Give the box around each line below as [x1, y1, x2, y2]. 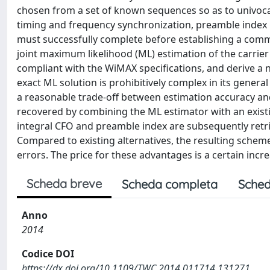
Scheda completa [122, 177, 218, 192]
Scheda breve [27, 176, 102, 191]
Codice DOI [22, 247, 74, 260]
